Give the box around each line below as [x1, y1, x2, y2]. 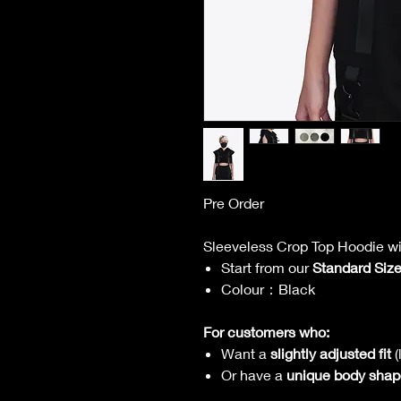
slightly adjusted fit [270, 345, 391, 362]
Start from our [221, 259, 312, 276]
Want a [221, 345, 270, 362]
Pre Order [203, 194, 264, 211]
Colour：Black [221, 280, 315, 297]
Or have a [221, 366, 286, 383]
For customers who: [203, 323, 329, 340]
